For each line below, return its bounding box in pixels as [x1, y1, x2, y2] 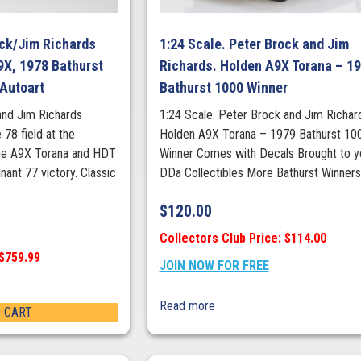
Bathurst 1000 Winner [159, 79, 288, 97]
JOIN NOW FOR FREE [159, 258, 269, 274]
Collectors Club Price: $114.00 [159, 230, 326, 247]
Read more [159, 298, 215, 314]
